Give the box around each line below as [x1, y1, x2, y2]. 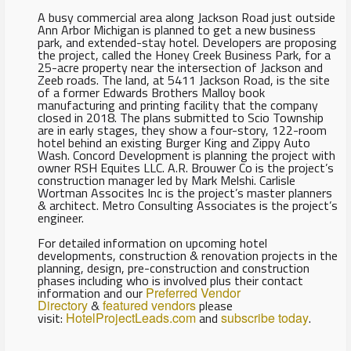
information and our [37, 283, 146, 302]
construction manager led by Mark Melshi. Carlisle [37, 170, 295, 190]
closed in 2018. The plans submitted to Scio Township [37, 107, 324, 127]
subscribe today [220, 308, 309, 327]
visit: [37, 308, 66, 327]
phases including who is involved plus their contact [37, 270, 303, 290]
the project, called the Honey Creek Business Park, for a [37, 45, 331, 64]
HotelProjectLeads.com [65, 308, 196, 327]
